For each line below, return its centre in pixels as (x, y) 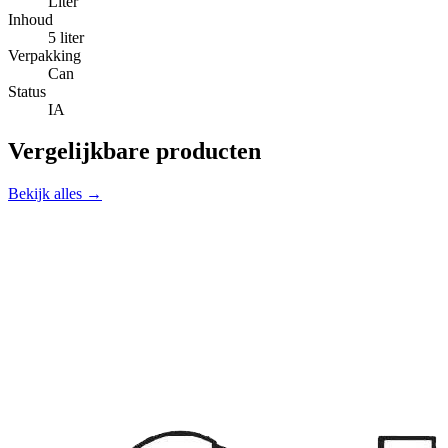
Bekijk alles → (55, 194)
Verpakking (44, 55)
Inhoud (30, 19)
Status (27, 91)
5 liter (66, 37)
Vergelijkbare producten (134, 151)
